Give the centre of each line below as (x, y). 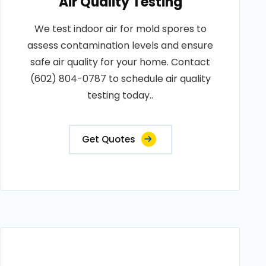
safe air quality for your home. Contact (121, 62)
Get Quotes (108, 139)
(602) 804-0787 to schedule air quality (120, 79)
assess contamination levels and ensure (121, 45)
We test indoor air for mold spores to (120, 29)
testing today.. (121, 95)
